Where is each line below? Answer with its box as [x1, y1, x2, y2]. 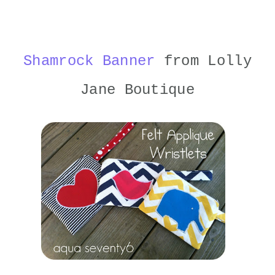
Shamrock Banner [23, 53, 155, 69]
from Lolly [155, 53, 252, 69]
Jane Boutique [80, 82, 195, 98]
